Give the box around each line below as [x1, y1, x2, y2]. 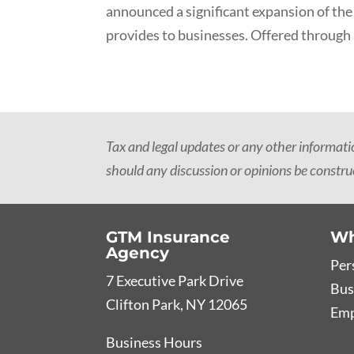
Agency [106, 243, 170, 262]
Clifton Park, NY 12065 [106, 295, 248, 313]
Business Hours [106, 333, 203, 351]
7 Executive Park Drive [106, 271, 244, 289]
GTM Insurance [106, 227, 231, 247]
